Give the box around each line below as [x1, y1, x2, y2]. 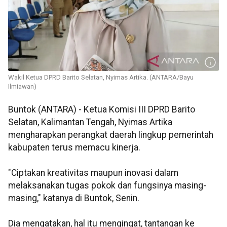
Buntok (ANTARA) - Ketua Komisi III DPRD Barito [8, 104, 195, 115]
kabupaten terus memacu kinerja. [8, 142, 140, 153]
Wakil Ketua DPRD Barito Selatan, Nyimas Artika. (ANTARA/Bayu [8, 73, 194, 82]
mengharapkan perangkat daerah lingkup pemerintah [8, 130, 213, 140]
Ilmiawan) [8, 83, 36, 91]
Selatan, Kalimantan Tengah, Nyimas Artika [8, 117, 172, 128]
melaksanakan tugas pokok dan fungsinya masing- [8, 180, 206, 191]
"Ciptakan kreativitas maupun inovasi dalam [8, 168, 178, 178]
